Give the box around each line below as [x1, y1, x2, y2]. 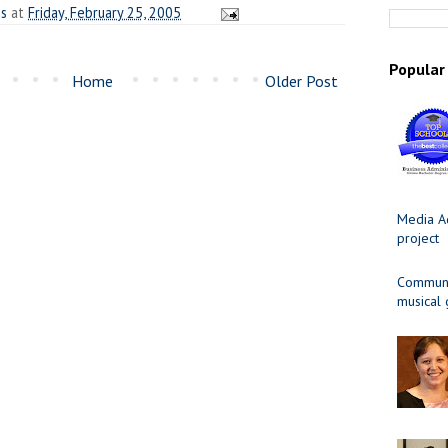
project [397, 228, 439, 247]
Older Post [265, 70, 338, 91]
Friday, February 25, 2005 [28, 2, 181, 22]
